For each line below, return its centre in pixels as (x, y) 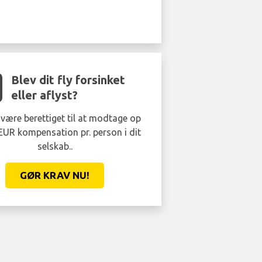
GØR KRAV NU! (55, 175)
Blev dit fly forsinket (68, 80)
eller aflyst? (45, 95)
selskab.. (55, 146)
